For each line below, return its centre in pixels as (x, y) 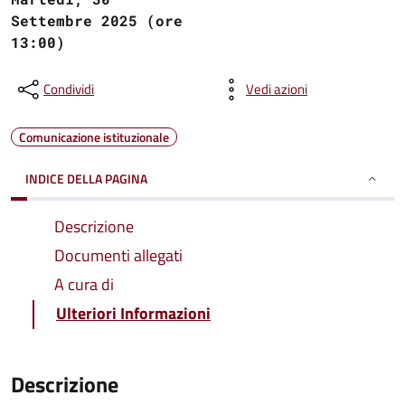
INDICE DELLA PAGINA (86, 179)
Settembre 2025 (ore (97, 20)
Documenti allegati (118, 255)
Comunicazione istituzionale (94, 137)
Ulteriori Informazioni (133, 313)
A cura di (84, 284)
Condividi (69, 89)
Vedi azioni (277, 89)
